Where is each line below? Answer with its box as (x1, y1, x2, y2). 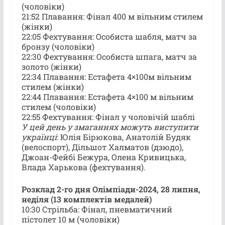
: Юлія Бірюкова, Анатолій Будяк (56, 131, 191, 142)
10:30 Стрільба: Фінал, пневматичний (21, 203, 172, 214)
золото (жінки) (21, 61, 81, 72)
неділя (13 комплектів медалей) (21, 193, 152, 204)
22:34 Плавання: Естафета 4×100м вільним (21, 71, 191, 82)
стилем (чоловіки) (21, 101, 96, 112)
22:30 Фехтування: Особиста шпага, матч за (21, 51, 197, 62)
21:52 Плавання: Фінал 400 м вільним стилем (21, 11, 203, 22)
